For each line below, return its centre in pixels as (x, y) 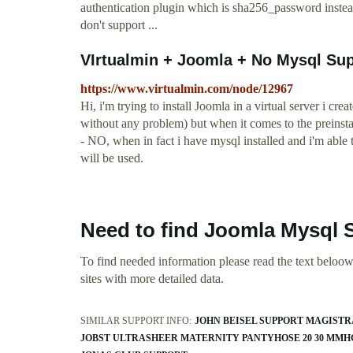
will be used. (112, 158)
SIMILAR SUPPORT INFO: (136, 321)
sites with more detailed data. (152, 279)
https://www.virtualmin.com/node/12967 (187, 89)
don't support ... (119, 25)
